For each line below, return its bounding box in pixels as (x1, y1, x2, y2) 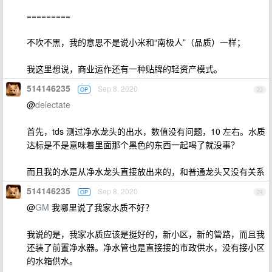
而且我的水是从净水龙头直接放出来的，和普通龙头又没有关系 (27, 165, 265, 177)
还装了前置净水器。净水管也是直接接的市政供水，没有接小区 (27, 241, 265, 253)
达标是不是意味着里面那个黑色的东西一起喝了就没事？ (27, 138, 239, 151)
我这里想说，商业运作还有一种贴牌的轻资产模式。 (27, 63, 222, 75)
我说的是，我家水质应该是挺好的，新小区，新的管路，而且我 (27, 228, 265, 240)
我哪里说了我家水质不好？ (49, 201, 154, 213)
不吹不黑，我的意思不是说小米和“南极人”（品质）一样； (27, 36, 245, 48)
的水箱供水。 (27, 254, 78, 267)
